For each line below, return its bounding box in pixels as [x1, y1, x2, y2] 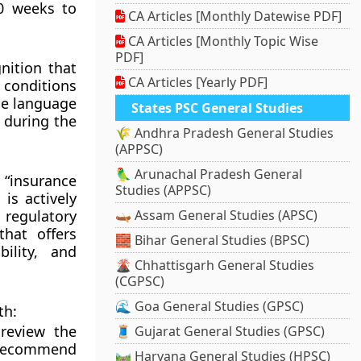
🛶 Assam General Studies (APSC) [115, 206, 318, 225]
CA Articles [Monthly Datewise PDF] [125, 7, 342, 26]
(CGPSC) [115, 272, 165, 291]
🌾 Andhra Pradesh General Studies [115, 124, 334, 143]
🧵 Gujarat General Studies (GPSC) [115, 322, 326, 341]
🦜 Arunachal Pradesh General [115, 165, 303, 184]
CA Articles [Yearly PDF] [125, 73, 268, 92]
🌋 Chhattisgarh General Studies [115, 256, 315, 275]
